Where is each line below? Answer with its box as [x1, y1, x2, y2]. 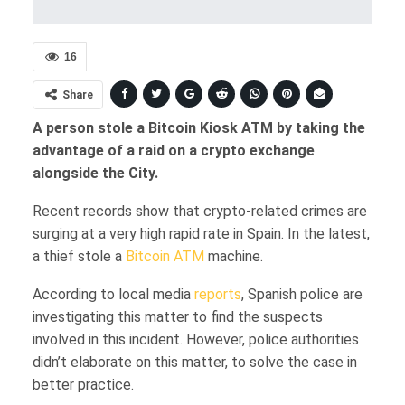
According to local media [33, 285, 194, 303]
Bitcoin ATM [126, 247, 204, 265]
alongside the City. [33, 164, 162, 182]
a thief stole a [33, 247, 126, 265]
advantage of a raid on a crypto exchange [33, 141, 315, 159]
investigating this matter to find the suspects [33, 307, 323, 325]
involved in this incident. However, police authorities [33, 330, 359, 348]
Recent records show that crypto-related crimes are [33, 202, 367, 220]
